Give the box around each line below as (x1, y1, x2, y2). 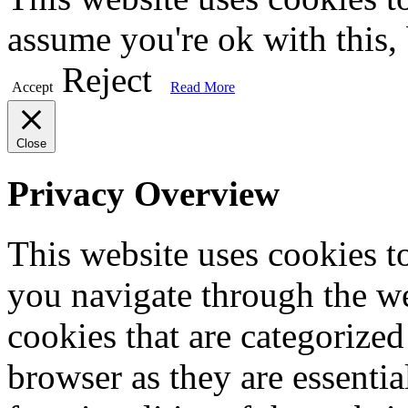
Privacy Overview (7, 173, 280, 213)
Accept (12, 79, 53, 96)
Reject (62, 60, 152, 100)
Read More (170, 79, 235, 96)
